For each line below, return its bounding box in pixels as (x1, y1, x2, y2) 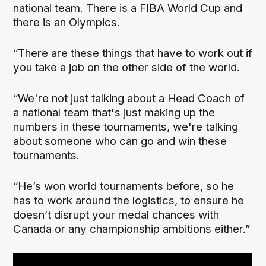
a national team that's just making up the (13, 106, 216, 120)
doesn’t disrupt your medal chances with (13, 208, 220, 222)
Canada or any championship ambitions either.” (13, 222, 251, 236)
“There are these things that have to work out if (13, 46, 253, 61)
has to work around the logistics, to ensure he (13, 194, 245, 208)
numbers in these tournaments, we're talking (13, 120, 239, 134)
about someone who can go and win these (13, 134, 227, 148)
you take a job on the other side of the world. (13, 61, 240, 75)
